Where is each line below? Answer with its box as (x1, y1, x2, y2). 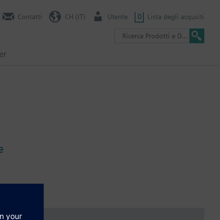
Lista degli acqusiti (147, 12, 204, 21)
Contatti (18, 12, 42, 21)
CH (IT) (64, 12, 85, 21)
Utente (108, 12, 128, 21)
